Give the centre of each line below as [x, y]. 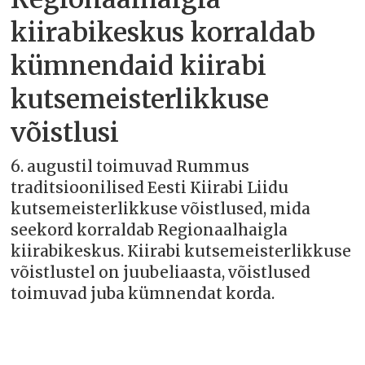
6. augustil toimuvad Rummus [130, 167]
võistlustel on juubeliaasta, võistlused [161, 273]
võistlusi [65, 132]
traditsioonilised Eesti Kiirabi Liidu [150, 188]
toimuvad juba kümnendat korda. [143, 294]
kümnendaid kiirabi [139, 66]
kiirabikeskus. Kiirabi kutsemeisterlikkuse [181, 252]
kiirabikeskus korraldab [163, 32]
